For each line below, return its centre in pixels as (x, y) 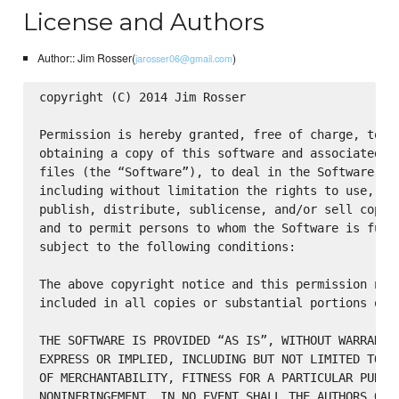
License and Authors (144, 22)
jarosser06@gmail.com (183, 57)
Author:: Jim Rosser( (86, 57)
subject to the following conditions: (167, 247)
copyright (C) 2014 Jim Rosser (142, 98)
